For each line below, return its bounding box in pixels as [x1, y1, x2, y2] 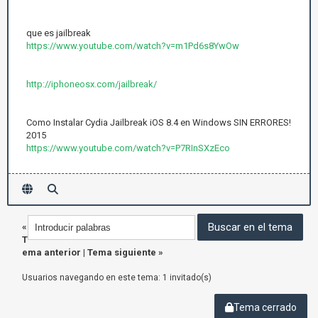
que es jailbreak [26, 27, 91, 38]
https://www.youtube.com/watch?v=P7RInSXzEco [26, 142, 230, 153]
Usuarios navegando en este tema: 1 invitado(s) [22, 273, 212, 283]
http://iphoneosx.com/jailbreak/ [26, 78, 157, 89]
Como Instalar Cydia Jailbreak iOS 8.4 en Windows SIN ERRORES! [26, 116, 291, 128]
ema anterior [22, 247, 81, 258]
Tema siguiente [87, 247, 156, 258]
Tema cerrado [234, 302, 297, 313]
